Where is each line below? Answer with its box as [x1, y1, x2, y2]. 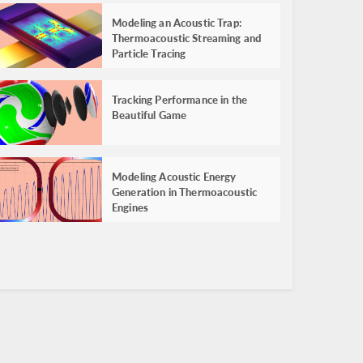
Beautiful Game [112, 106, 187, 122]
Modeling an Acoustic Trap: [112, 14, 241, 30]
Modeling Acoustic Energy [112, 168, 237, 184]
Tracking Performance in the [112, 91, 248, 107]
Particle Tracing [112, 45, 186, 61]
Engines [112, 199, 149, 215]
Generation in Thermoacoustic [112, 183, 258, 199]
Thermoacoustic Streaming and [112, 29, 262, 45]
